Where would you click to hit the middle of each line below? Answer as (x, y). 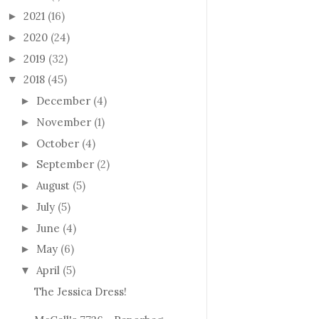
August (53, 186)
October (58, 143)
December (63, 101)
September (65, 164)
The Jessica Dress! (80, 291)
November (64, 122)
